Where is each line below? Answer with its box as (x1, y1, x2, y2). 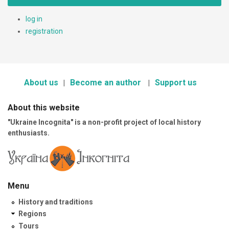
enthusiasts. (8, 128, 50, 137)
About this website (8, 102, 80, 112)
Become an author (70, 77, 143, 87)
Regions (18, 210, 47, 218)
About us (24, 77, 58, 87)
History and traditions (18, 197, 93, 206)
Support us (154, 77, 197, 87)
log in (26, 14, 42, 23)
